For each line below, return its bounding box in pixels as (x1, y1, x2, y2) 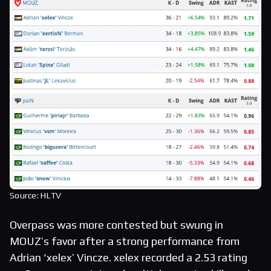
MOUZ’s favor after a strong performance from (10, 235, 240, 248)
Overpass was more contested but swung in (10, 218, 223, 232)
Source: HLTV (10, 191, 62, 201)
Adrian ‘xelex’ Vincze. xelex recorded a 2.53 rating (10, 251, 247, 264)
